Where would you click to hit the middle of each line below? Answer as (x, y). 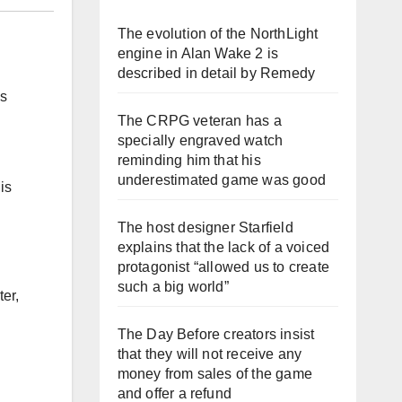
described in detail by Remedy (216, 73)
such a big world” (173, 287)
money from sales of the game (215, 374)
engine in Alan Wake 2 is (198, 53)
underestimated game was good (222, 180)
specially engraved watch (200, 140)
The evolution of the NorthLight (218, 34)
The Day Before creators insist (216, 334)
